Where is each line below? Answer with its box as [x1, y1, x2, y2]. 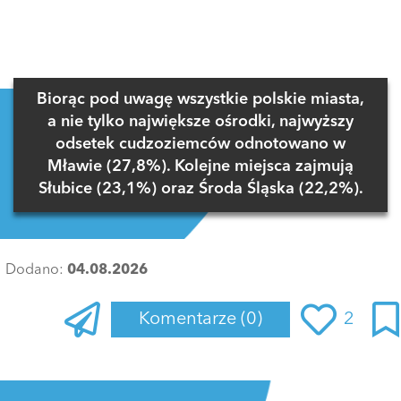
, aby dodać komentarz [171, 364, 283, 376]
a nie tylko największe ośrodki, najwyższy [47, 114, 354, 130]
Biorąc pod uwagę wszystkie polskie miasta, [37, 91, 364, 107]
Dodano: [5, 262, 67, 277]
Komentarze [139, 310, 241, 328]
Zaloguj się [118, 364, 172, 376]
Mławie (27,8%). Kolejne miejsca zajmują [47, 158, 354, 175]
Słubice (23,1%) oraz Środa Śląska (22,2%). [38, 181, 363, 197]
